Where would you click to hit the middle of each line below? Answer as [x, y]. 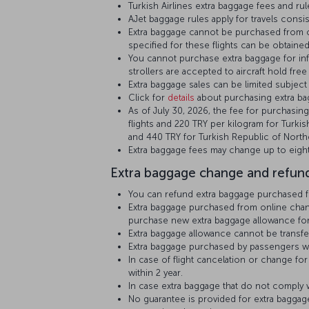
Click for [148, 98]
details [181, 98]
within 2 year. [156, 273]
